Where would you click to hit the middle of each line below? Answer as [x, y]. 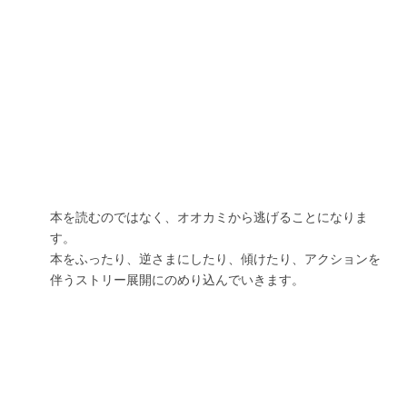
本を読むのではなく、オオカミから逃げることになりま [209, 217]
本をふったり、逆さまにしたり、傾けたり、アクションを [215, 259]
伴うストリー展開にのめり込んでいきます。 [177, 280]
